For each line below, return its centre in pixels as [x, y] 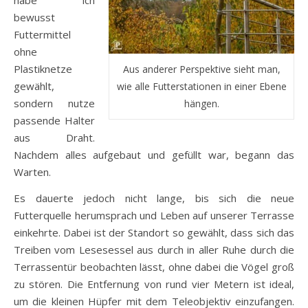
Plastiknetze [43, 69]
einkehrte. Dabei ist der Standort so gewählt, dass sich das [154, 232]
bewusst [34, 17]
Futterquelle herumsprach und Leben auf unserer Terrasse [154, 215]
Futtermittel [42, 34]
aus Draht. [54, 137]
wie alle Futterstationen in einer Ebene [201, 86]
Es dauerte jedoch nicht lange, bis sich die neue [154, 198]
